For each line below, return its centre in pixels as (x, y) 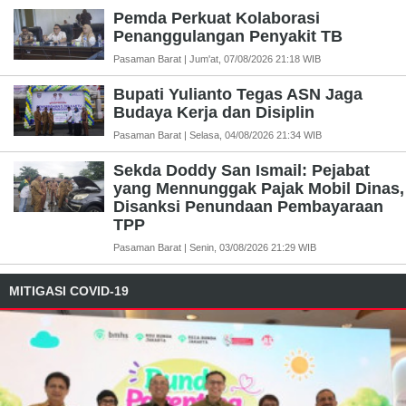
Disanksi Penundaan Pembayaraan (248, 206)
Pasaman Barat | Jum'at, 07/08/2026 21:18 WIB (217, 58)
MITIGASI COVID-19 (69, 291)
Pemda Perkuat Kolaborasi (217, 18)
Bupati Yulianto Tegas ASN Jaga (238, 94)
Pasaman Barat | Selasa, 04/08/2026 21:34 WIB (217, 135)
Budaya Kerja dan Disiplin (214, 112)
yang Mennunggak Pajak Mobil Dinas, (259, 188)
